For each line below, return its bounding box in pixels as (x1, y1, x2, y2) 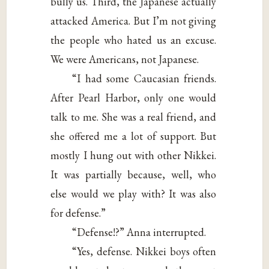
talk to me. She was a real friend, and (50, 110, 217, 124)
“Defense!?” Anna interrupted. (72, 225, 207, 240)
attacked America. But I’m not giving (50, 14, 217, 28)
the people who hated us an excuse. (50, 33, 217, 47)
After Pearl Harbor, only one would (50, 91, 217, 105)
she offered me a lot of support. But (50, 129, 217, 144)
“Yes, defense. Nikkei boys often (72, 244, 217, 259)
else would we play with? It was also (50, 187, 217, 201)
